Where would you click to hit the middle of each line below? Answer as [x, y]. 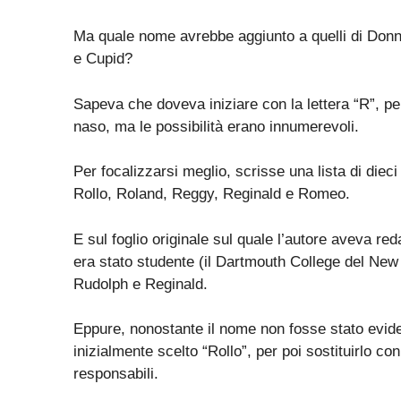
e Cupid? [103, 59]
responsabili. [116, 374]
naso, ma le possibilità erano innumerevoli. [216, 126]
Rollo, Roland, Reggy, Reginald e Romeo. [212, 194]
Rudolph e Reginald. [141, 284]
